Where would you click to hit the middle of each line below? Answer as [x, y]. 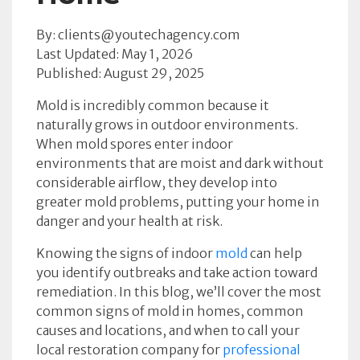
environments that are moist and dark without [180, 163]
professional [262, 350]
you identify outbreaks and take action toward [177, 272]
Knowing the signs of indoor [126, 253]
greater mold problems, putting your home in [178, 202]
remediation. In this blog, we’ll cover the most [179, 292]
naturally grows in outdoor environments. [167, 125]
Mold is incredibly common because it [153, 105]
